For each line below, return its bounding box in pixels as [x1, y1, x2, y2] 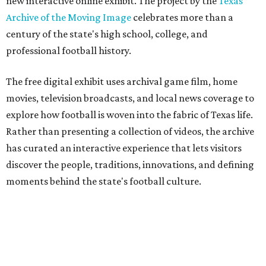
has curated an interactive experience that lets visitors [6, 141, 242, 154]
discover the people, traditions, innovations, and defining [6, 158, 254, 170]
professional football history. [6, 44, 131, 56]
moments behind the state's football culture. [6, 175, 201, 187]
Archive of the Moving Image [6, 11, 131, 23]
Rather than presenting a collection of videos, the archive [6, 125, 254, 137]
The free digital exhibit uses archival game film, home [6, 75, 237, 87]
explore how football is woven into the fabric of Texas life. [6, 108, 253, 121]
